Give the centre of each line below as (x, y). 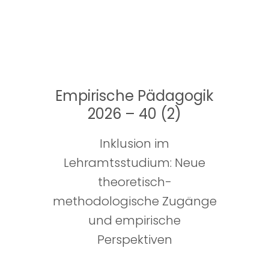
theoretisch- (134, 182)
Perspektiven (134, 240)
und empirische (134, 221)
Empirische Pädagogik (134, 96)
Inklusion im (134, 144)
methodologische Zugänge (134, 201)
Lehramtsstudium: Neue (134, 163)
